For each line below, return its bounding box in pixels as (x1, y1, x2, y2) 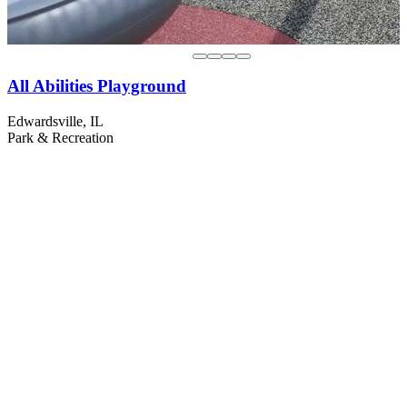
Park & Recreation (7, 129, 114, 145)
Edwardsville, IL (7, 113, 104, 129)
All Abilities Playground (7, 75, 186, 95)
